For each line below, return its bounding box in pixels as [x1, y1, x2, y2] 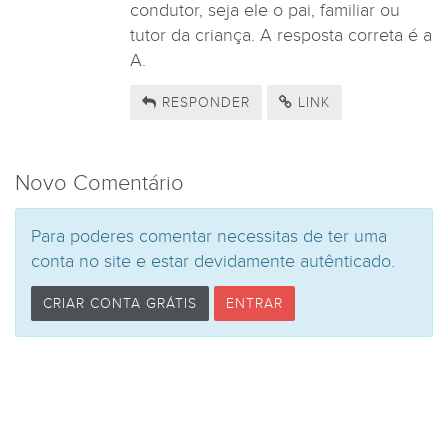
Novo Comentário [15, 170, 184, 197]
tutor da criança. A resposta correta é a [130, 24, 432, 46]
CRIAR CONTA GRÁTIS [43, 295, 197, 313]
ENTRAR [226, 295, 283, 313]
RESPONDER [157, 94, 250, 112]
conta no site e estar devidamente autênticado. [31, 250, 395, 272]
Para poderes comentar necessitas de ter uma [31, 225, 387, 247]
